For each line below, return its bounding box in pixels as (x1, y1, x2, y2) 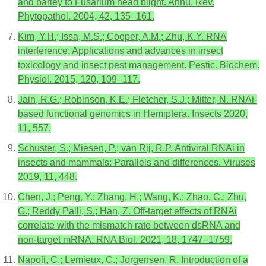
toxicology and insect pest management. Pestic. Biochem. (18, 59, 259, 70)
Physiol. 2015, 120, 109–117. (18, 74, 140, 84)
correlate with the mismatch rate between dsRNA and (18, 220, 240, 230)
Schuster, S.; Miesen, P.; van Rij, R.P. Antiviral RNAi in (18, 142, 245, 153)
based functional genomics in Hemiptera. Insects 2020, (18, 108, 248, 119)
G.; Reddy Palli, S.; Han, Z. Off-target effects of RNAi (18, 205, 237, 216)
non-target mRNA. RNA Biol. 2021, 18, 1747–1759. (18, 234, 232, 245)
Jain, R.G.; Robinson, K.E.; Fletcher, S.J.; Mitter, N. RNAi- (18, 94, 257, 104)
